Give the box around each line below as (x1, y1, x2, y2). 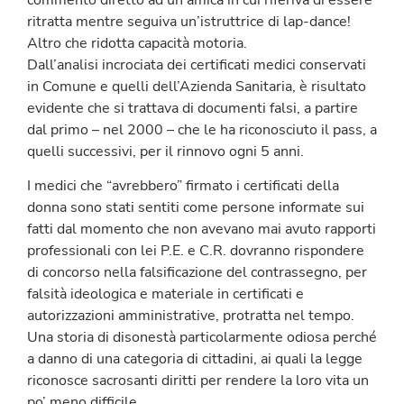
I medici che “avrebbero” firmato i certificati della (27, 176, 339, 197)
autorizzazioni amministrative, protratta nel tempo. (27, 306, 354, 326)
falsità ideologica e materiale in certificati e (27, 284, 304, 305)
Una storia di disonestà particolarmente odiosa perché (27, 327, 377, 348)
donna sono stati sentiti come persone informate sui (27, 197, 364, 218)
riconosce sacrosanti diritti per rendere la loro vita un (27, 371, 369, 391)
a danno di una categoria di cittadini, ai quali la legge (27, 349, 363, 370)
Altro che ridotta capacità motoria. (27, 32, 247, 53)
